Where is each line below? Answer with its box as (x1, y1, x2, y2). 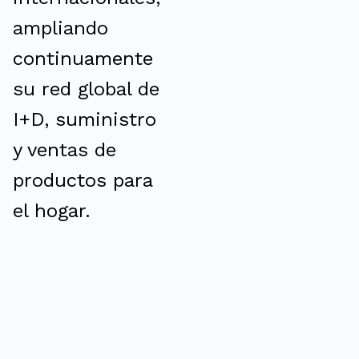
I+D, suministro (13, 108, 156, 131)
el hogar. (13, 200, 91, 222)
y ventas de (13, 139, 116, 161)
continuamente (13, 47, 153, 70)
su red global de (13, 78, 159, 100)
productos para (13, 169, 152, 192)
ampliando (13, 17, 108, 39)
